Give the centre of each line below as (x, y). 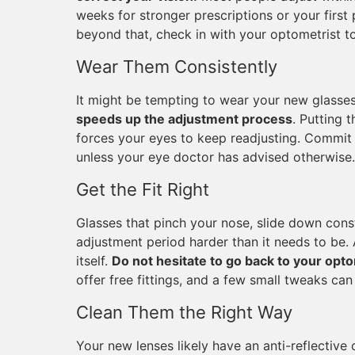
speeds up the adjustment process (184, 119)
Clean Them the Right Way (184, 312)
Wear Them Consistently (177, 67)
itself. (94, 261)
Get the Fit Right (143, 189)
